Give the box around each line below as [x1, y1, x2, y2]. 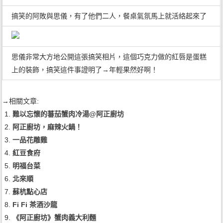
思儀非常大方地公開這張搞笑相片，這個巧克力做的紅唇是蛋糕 [11, 53, 207, 61]
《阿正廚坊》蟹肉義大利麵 [12, 214, 97, 222]
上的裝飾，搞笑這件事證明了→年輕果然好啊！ [11, 66, 158, 74]
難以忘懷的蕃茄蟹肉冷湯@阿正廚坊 [12, 110, 124, 118]
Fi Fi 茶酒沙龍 [12, 201, 58, 209]
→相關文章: [2, 97, 39, 106]
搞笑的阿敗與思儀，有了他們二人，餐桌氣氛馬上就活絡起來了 [11, 12, 207, 20]
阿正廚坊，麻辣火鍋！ [12, 123, 83, 131]
